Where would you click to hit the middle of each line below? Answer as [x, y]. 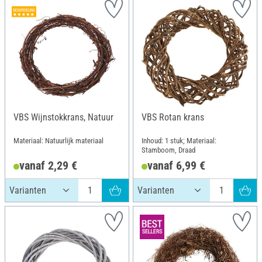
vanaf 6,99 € [176, 165]
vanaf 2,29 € [48, 165]
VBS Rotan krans [173, 117]
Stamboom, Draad [168, 150]
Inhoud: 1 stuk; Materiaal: [179, 140]
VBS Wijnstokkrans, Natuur [63, 117]
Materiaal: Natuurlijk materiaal [58, 140]
